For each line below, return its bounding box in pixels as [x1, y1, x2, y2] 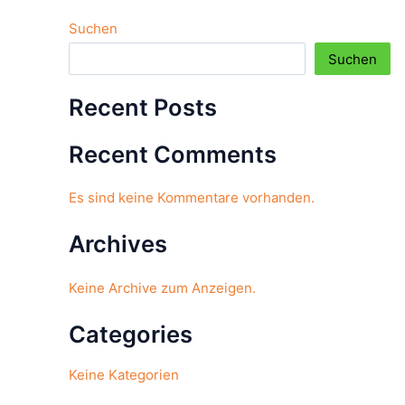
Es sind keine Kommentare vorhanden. [69, 189, 315, 207]
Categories [69, 319, 193, 348]
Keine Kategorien [69, 365, 179, 383]
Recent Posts [69, 92, 217, 121]
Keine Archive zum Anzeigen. [69, 278, 256, 297]
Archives [69, 230, 167, 259]
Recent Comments [69, 139, 277, 168]
